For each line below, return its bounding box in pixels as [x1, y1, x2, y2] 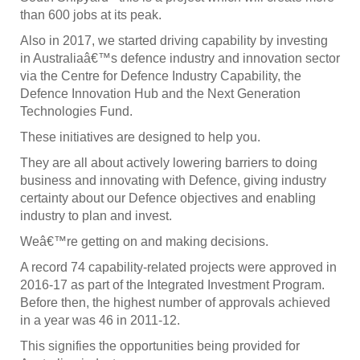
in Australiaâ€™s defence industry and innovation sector [20, 51, 340, 66]
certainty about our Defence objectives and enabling [20, 191, 316, 206]
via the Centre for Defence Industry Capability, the [20, 69, 301, 84]
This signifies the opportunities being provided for [20, 339, 300, 354]
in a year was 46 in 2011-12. [20, 313, 180, 328]
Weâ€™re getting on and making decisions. [20, 235, 268, 249]
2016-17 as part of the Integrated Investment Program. [20, 278, 325, 292]
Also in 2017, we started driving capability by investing [20, 34, 328, 48]
